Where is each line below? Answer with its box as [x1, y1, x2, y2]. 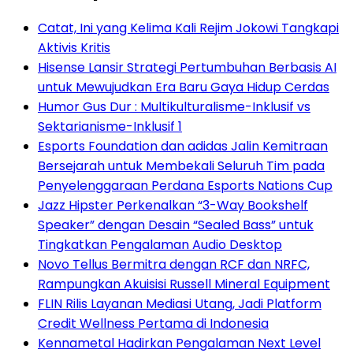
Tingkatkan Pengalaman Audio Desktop [38, 235, 282, 254]
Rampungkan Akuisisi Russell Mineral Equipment [38, 274, 330, 293]
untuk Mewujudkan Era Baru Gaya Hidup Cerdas [38, 77, 329, 96]
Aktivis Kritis [38, 38, 110, 57]
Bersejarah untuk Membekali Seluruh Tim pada [38, 156, 325, 175]
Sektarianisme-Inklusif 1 [38, 117, 182, 136]
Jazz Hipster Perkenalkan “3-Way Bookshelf [38, 195, 308, 214]
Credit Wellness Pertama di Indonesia [38, 314, 269, 333]
